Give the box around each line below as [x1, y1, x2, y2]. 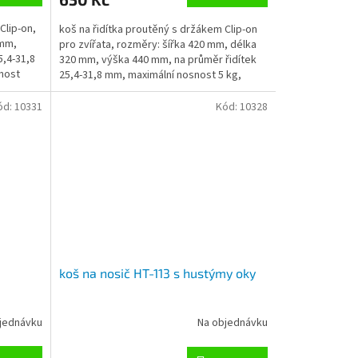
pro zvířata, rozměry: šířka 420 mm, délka [58, 36, 257, 53]
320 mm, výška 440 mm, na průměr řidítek [58, 51, 257, 68]
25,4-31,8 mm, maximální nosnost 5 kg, [58, 66, 241, 83]
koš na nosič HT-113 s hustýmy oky [58, 265, 256, 280]
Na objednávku [197, 315, 268, 332]
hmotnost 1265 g [58, 82, 139, 98]
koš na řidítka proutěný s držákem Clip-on [58, 21, 257, 38]
